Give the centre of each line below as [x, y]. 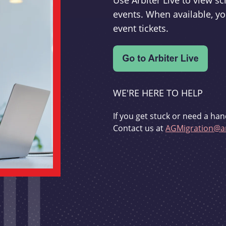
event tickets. [141, 29]
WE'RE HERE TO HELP [158, 93]
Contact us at [139, 128]
